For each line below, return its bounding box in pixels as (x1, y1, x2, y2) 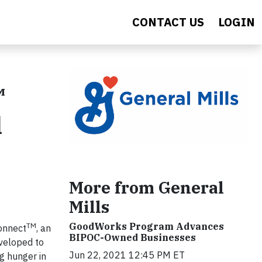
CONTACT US (132, 14, 204, 30)
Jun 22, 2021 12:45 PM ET (69, 249, 185, 261)
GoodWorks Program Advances (69, 220, 224, 232)
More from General (69, 176, 224, 198)
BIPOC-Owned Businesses (69, 231, 196, 243)
